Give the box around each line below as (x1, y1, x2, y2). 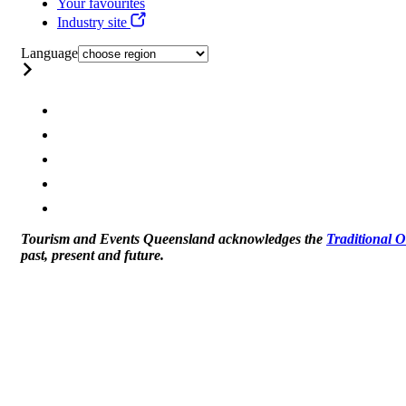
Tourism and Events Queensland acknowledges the (21, 230, 326, 246)
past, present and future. (21, 246, 164, 263)
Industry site (57, 14, 130, 30)
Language (21, 44, 78, 61)
